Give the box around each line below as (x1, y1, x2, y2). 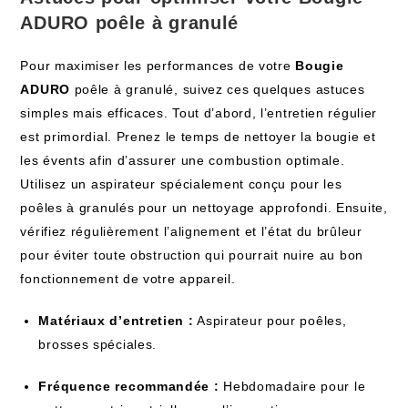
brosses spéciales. (38, 337, 158, 352)
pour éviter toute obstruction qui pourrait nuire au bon (20, 248, 363, 262)
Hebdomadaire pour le (219, 379, 366, 393)
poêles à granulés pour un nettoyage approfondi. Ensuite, (20, 200, 388, 215)
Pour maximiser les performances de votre (20, 58, 296, 73)
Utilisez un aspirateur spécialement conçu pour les (20, 177, 342, 191)
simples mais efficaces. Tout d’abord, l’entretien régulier (20, 106, 378, 120)
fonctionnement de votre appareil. (20, 271, 236, 286)
